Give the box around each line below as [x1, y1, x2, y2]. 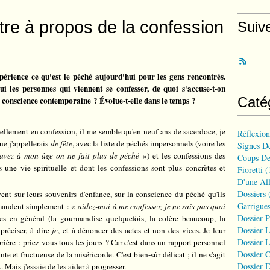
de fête [50, 138, 72, 149]
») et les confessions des [139, 150, 226, 161]
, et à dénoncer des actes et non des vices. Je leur [58, 225, 226, 236]
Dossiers [237, 188, 266, 199]
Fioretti [237, 164, 263, 175]
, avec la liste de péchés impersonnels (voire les [72, 138, 226, 149]
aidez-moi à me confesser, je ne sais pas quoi [78, 201, 226, 212]
